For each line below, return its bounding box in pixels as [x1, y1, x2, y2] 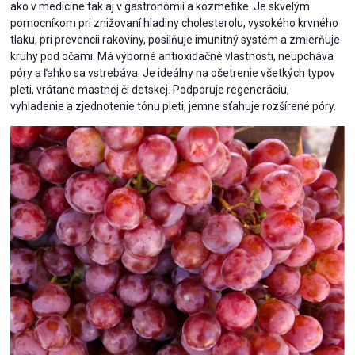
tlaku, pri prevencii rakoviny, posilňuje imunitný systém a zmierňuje [10, 33, 341, 47]
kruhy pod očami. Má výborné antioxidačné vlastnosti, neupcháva [10, 50, 334, 63]
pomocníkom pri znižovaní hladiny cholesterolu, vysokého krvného [10, 17, 339, 30]
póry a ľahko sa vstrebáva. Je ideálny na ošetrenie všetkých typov [10, 67, 336, 80]
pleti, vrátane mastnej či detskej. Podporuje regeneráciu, [10, 83, 290, 97]
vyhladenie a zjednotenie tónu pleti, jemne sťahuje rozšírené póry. [10, 100, 337, 113]
